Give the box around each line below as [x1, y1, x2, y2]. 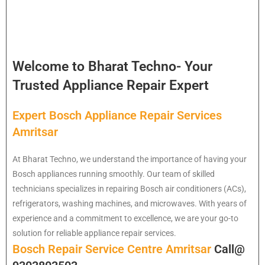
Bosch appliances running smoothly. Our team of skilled [12, 169, 215, 179]
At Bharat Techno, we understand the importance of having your [12, 154, 247, 164]
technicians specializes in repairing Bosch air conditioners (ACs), [12, 184, 246, 194]
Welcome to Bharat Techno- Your [12, 59, 212, 75]
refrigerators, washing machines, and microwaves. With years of [12, 199, 247, 209]
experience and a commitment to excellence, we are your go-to [12, 214, 238, 224]
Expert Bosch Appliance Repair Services [12, 108, 222, 123]
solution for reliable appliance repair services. [12, 228, 176, 238]
